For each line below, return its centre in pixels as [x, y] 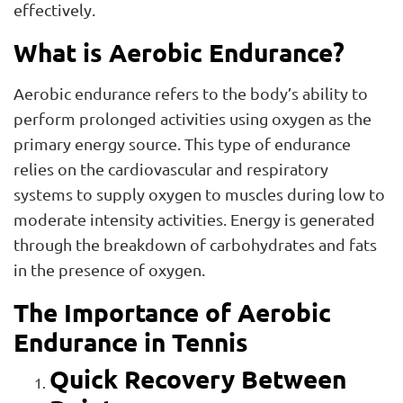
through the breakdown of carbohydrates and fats [195, 245]
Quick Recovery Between [198, 379]
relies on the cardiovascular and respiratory [171, 169]
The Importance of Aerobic [172, 312]
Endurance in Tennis [131, 342]
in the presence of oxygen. [109, 270]
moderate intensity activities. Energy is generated [194, 219]
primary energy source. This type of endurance [182, 144]
